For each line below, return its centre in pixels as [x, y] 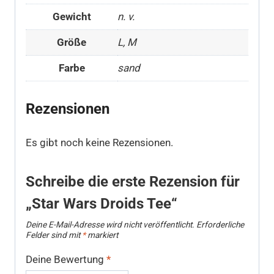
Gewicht [72, 16]
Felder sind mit [54, 235]
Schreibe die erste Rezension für [133, 182]
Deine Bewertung [66, 260]
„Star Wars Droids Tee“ [102, 204]
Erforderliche [220, 225]
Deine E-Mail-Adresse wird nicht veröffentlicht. [110, 225]
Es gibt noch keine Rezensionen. [99, 143]
